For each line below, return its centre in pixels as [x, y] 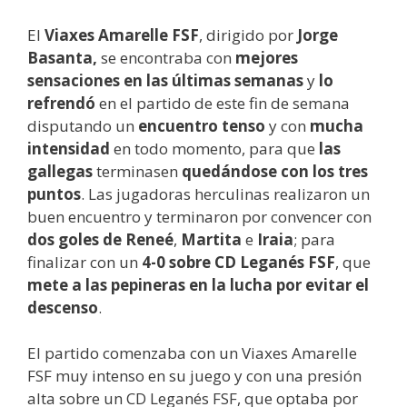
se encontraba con [166, 57]
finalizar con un [84, 262]
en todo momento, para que [214, 148]
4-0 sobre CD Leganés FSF [238, 262]
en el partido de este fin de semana [223, 103]
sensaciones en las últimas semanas [165, 80]
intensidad [69, 148]
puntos [54, 194]
